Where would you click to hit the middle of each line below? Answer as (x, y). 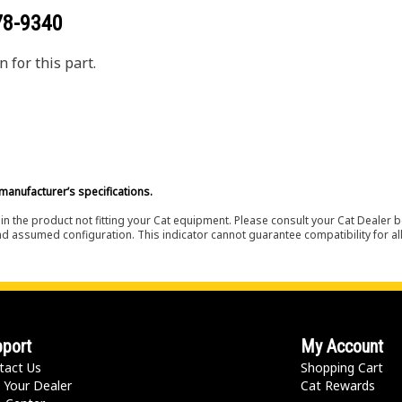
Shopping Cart (342, 367)
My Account (342, 346)
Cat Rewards (338, 385)
